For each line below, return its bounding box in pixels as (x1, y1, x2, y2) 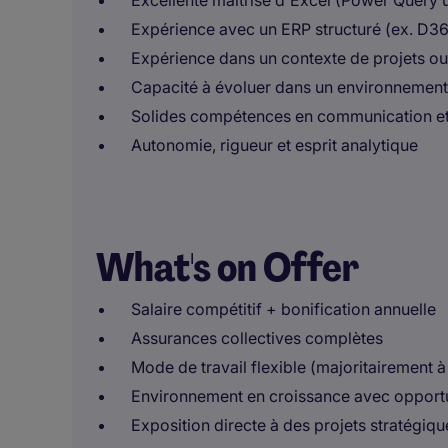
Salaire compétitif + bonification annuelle (131, 299, 436, 319)
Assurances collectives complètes (131, 328, 383, 348)
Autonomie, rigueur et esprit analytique (131, 135, 418, 155)
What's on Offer (96, 241, 359, 293)
